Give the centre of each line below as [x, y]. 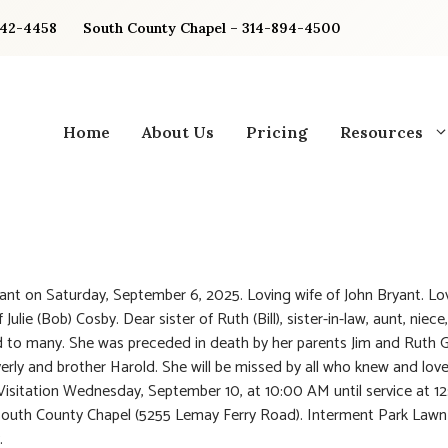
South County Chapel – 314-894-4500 [212, 28]
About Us [178, 131]
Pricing [277, 131]
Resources [381, 131]
